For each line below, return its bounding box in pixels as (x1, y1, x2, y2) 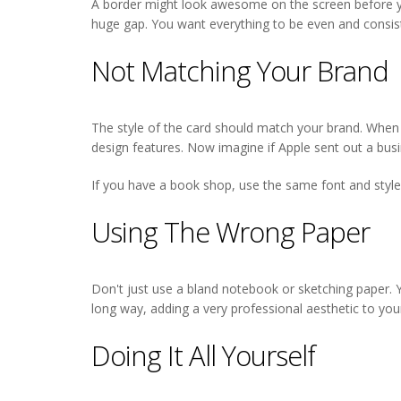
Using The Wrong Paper (91, 212, 370, 251)
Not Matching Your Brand (91, 51, 388, 90)
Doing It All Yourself (91, 336, 315, 374)
